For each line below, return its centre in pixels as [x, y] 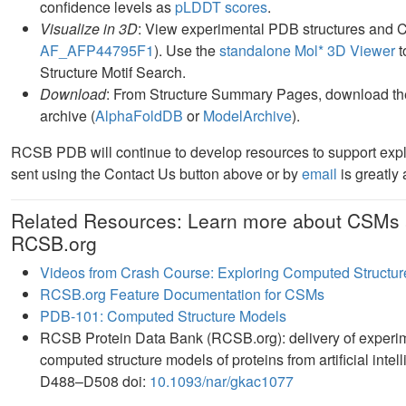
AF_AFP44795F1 [97, 50]
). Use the [187, 50]
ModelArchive [247, 115]
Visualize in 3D [89, 28]
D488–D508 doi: [95, 381]
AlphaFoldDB [139, 115]
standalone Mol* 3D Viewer [307, 50]
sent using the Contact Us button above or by [156, 173]
